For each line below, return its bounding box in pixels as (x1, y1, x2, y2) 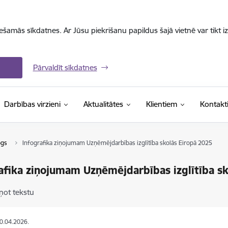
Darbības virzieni (4, 99, 61, 109)
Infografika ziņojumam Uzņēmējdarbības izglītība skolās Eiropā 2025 (22, 139, 212, 147)
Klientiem (146, 99, 177, 109)
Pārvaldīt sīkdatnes (33, 63, 97, 72)
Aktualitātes (83, 99, 123, 109)
